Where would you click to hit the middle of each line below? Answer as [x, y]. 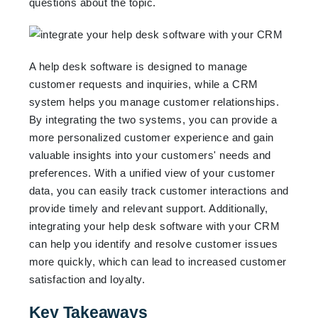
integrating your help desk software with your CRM [154, 226]
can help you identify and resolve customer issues [153, 243]
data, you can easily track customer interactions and [159, 190]
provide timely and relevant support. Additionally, [148, 208]
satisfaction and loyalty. [87, 279]
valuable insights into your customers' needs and [150, 155]
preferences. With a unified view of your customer [152, 172]
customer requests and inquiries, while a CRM [143, 84]
